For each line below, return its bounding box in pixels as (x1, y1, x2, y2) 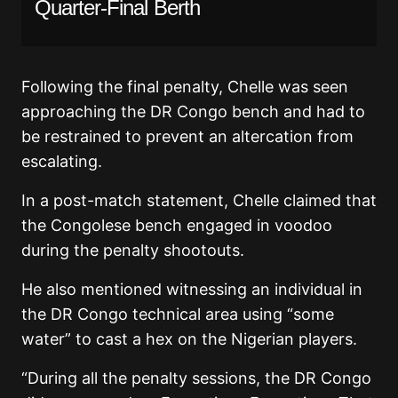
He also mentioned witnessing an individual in (21, 279, 362, 298)
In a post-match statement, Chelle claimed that (21, 190, 377, 210)
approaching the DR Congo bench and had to (21, 101, 365, 121)
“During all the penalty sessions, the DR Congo (21, 368, 371, 387)
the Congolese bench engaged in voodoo (21, 215, 332, 235)
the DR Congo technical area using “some (21, 304, 334, 323)
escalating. (21, 151, 102, 171)
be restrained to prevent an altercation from (21, 126, 354, 146)
